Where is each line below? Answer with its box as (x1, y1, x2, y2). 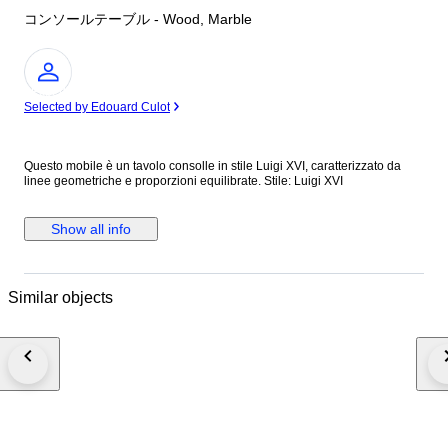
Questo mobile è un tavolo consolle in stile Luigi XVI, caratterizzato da (24, 159, 401, 174)
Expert (30, 85, 66, 100)
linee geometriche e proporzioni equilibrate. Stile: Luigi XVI (264, 174, 343, 189)
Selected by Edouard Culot (24, 100, 170, 115)
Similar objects (8, 288, 113, 306)
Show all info (51, 221, 131, 238)
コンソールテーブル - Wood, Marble (24, 11, 252, 28)
